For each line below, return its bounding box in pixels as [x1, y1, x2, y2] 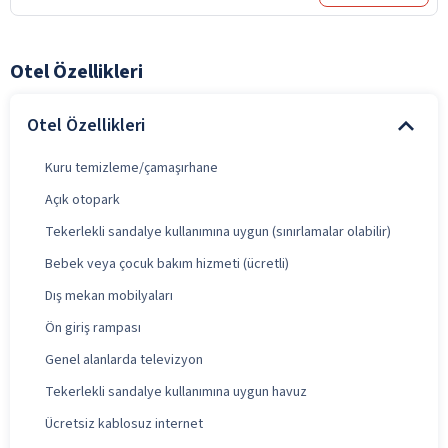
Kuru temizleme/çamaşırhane [45, 157, 218, 178]
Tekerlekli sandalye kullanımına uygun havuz [45, 381, 307, 402]
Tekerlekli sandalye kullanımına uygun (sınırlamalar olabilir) [45, 221, 391, 242]
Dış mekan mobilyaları [45, 285, 173, 306]
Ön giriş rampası [45, 317, 141, 338]
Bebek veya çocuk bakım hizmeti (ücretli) [45, 253, 289, 274]
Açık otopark [45, 189, 120, 210]
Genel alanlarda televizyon [45, 349, 203, 370]
